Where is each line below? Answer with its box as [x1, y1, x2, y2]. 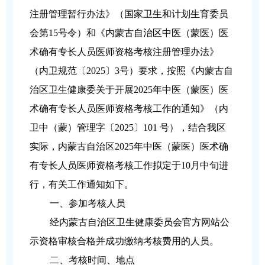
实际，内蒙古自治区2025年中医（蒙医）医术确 [30, 141, 229, 152]
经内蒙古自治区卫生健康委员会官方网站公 [50, 217, 230, 228]
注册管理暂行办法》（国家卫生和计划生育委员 [30, 9, 229, 20]
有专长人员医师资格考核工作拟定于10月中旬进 [30, 160, 229, 171]
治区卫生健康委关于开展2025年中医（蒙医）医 [30, 85, 229, 95]
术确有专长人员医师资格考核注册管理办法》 [30, 47, 219, 57]
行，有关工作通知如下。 [30, 179, 134, 190]
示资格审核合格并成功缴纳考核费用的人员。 [30, 236, 219, 247]
